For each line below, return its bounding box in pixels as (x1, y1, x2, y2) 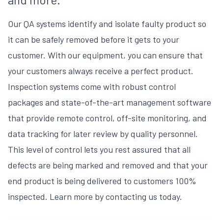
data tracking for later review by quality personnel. (8, 128, 198, 139)
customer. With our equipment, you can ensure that (8, 50, 203, 60)
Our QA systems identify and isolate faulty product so (8, 18, 206, 29)
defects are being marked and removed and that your (8, 160, 208, 170)
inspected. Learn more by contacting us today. (8, 191, 182, 202)
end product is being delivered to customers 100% (8, 175, 196, 186)
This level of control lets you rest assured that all (8, 144, 191, 155)
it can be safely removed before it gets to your (8, 34, 179, 45)
